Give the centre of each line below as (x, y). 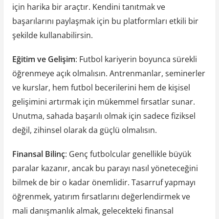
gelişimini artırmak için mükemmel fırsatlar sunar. (103, 101)
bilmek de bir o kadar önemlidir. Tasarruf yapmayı (104, 182)
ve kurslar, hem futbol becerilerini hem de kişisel (101, 87)
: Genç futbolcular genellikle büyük (128, 154)
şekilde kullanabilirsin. (52, 35)
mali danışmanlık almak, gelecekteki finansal (93, 210)
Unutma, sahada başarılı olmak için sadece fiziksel (104, 116)
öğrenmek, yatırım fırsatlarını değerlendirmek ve (101, 196)
